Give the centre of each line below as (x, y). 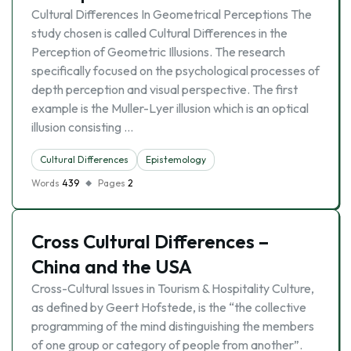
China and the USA (112, 266)
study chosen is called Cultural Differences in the (159, 33)
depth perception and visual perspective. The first (165, 89)
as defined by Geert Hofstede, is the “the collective (169, 307)
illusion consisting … (82, 127)
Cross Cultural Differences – (150, 241)
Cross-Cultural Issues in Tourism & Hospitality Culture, (173, 288)
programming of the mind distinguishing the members (173, 326)
